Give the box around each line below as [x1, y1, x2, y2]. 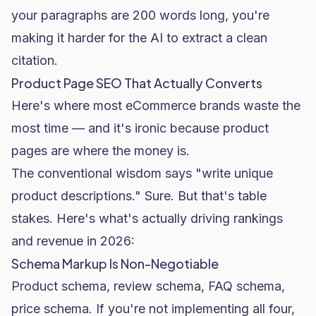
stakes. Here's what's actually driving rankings [11, 211, 283, 226]
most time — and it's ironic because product [11, 121, 269, 135]
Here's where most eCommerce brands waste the [11, 98, 300, 113]
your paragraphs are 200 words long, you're [11, 8, 269, 23]
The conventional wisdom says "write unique [11, 166, 273, 181]
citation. [11, 53, 58, 68]
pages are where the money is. [11, 143, 190, 158]
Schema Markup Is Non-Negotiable [11, 255, 219, 272]
